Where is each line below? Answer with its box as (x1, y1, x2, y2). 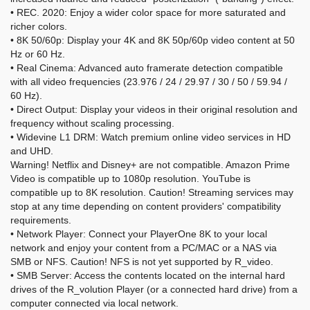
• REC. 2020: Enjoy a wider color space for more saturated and (10, 7, 286, 18)
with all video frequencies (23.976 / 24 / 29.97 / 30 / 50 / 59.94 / (10, 76, 287, 87)
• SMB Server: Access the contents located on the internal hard (10, 270, 285, 281)
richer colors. (10, 21, 67, 32)
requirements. (10, 215, 71, 226)
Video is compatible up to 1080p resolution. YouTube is (10, 173, 250, 184)
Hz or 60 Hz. (10, 48, 65, 60)
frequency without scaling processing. (10, 118, 174, 129)
